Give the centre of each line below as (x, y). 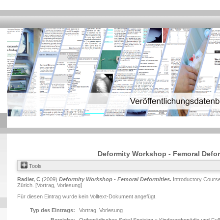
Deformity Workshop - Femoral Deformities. (115, 179)
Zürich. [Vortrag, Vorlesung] (50, 185)
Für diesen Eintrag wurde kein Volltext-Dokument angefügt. (87, 196)
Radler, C (29, 179)
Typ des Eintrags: (53, 210)
